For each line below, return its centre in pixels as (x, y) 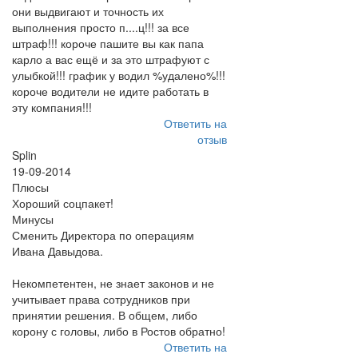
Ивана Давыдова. (58, 251)
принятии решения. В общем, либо (105, 315)
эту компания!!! (52, 107)
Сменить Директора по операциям (103, 235)
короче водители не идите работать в (110, 91)
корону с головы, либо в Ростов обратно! (119, 331)
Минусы (33, 219)
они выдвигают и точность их (88, 11)
